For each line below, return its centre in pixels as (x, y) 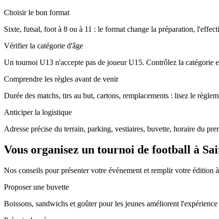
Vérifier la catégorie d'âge (44, 46)
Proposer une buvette (36, 187)
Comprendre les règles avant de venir (61, 79)
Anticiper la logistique (38, 112)
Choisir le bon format (37, 13)
